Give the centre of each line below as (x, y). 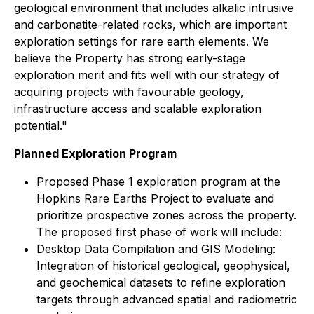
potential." (41, 125)
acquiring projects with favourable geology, (129, 91)
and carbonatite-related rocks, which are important (150, 24)
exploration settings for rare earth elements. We (142, 41)
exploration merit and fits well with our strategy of (147, 75)
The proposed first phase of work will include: (159, 232)
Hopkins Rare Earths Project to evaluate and (155, 198)
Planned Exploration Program (95, 153)
